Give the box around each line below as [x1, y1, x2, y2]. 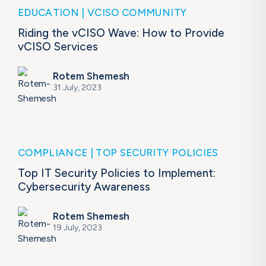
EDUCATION [18, 7, 82, 19]
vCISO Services [18, 40, 98, 54]
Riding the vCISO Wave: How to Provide [18, 26, 224, 40]
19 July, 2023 [53, 223, 102, 233]
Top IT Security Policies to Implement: [18, 166, 216, 180]
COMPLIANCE [18, 147, 90, 159]
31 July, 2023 [53, 83, 102, 93]
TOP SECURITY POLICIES [96, 147, 218, 159]
